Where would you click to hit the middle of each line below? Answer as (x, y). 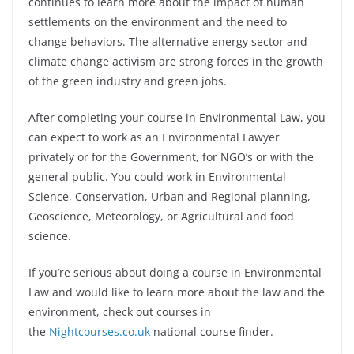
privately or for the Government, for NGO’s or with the (171, 157)
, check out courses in (154, 312)
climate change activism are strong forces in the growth (176, 61)
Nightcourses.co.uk (100, 331)
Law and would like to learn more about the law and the (177, 292)
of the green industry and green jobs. (128, 81)
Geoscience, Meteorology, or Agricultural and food (161, 216)
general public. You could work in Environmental (157, 177)
